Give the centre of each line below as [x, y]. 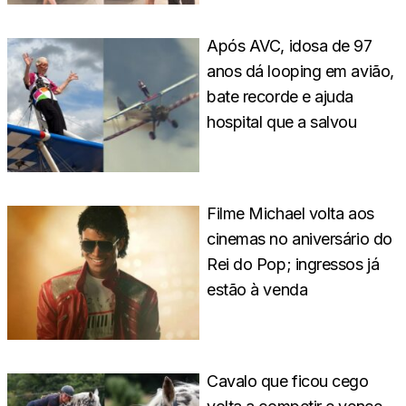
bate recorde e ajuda [280, 96]
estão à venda [257, 289]
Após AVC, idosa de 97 [290, 45]
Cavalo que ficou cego [288, 382]
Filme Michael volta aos [290, 213]
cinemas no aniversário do [300, 238]
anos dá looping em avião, [300, 71]
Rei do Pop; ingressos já [293, 264]
